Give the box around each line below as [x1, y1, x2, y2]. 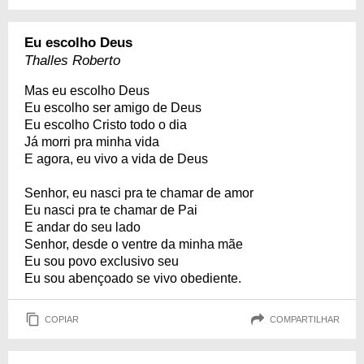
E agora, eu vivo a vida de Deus [24, 152, 208, 166]
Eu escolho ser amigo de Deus [24, 101, 201, 115]
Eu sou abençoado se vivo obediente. [24, 271, 241, 285]
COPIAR [45, 314, 79, 324]
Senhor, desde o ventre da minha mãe [24, 237, 243, 251]
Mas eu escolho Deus [24, 84, 149, 97]
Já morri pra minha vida [24, 135, 159, 149]
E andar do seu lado [24, 220, 141, 234]
